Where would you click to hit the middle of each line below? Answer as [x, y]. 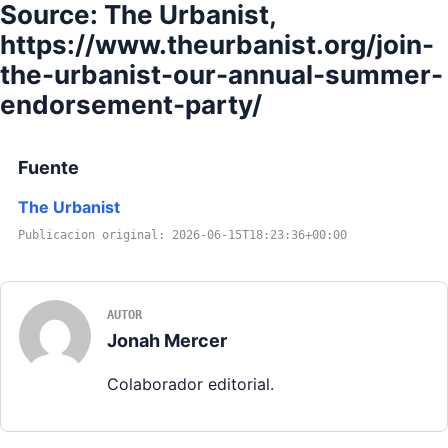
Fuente [48, 168]
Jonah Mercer [167, 341]
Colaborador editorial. [190, 384]
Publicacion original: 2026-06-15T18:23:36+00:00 [182, 235]
